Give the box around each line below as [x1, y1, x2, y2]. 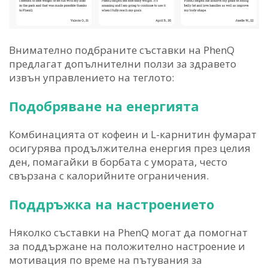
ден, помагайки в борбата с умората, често [9, 155, 227, 169]
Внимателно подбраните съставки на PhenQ [9, 43, 234, 57]
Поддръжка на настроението [9, 195, 214, 214]
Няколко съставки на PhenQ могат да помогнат [9, 226, 248, 240]
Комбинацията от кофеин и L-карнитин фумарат [9, 127, 257, 142]
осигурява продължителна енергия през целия [9, 141, 251, 156]
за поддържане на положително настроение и [9, 239, 245, 254]
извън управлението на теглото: [9, 71, 174, 85]
